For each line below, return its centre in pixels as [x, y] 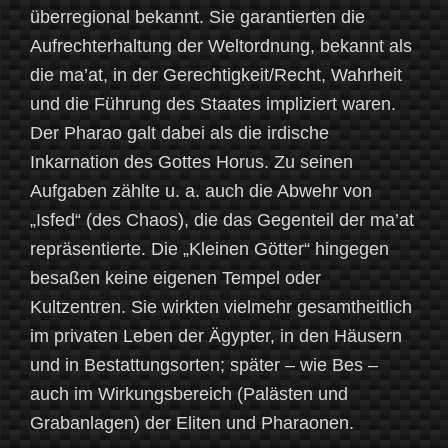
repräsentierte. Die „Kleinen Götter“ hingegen [209, 249]
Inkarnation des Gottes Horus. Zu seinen [191, 162]
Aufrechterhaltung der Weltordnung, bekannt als [221, 46]
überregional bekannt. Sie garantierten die [197, 17]
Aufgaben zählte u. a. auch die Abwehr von [201, 191]
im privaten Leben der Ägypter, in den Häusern [216, 336]
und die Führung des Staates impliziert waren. [213, 104]
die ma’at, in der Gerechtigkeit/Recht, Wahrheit [216, 75]
